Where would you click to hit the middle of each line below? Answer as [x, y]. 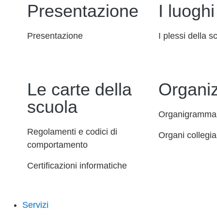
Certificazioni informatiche [77, 166]
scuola [52, 107]
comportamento [57, 145]
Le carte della [79, 90]
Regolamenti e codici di [72, 132]
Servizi [35, 205]
